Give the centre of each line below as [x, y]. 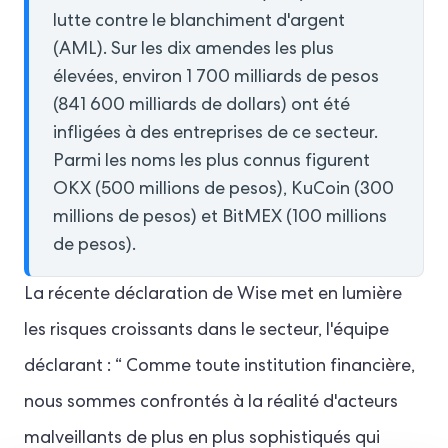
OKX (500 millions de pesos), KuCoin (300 [223, 190]
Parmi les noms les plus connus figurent [211, 162]
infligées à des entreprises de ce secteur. [215, 134]
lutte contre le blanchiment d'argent [199, 22]
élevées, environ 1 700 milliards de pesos [216, 78]
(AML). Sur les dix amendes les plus [193, 50]
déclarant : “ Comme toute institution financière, [219, 367]
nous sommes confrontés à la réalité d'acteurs [211, 403]
